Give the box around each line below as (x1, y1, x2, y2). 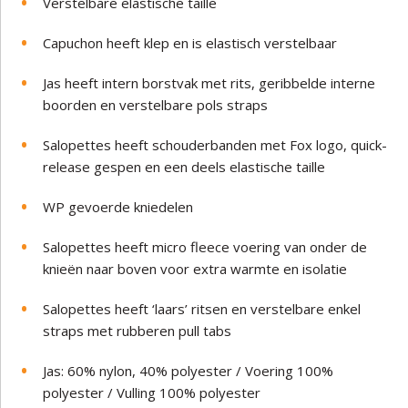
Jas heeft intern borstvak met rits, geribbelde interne (43, 73, 376, 92)
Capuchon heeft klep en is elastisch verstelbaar (43, 33, 338, 52)
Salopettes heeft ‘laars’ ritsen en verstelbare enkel (43, 299, 362, 318)
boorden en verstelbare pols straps (43, 95, 269, 114)
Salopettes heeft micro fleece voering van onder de (43, 237, 368, 256)
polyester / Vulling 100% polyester (43, 382, 261, 402)
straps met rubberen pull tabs (43, 321, 232, 340)
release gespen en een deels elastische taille (43, 157, 326, 176)
